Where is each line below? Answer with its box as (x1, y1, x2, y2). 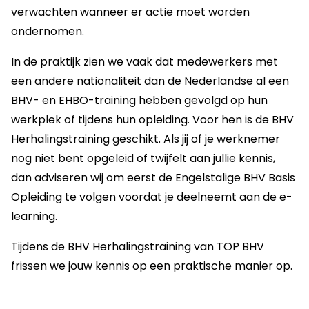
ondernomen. (11, 23, 84, 39)
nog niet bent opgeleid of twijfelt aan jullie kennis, (11, 150, 275, 166)
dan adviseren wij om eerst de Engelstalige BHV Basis (11, 169, 295, 186)
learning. (11, 208, 57, 224)
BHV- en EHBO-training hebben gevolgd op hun (11, 92, 268, 108)
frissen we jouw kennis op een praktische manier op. (11, 257, 292, 274)
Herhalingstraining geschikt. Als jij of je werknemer (11, 130, 280, 147)
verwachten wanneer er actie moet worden (11, 3, 250, 20)
